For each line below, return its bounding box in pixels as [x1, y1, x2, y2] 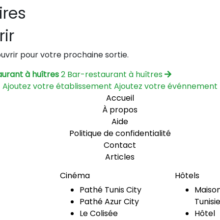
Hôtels [175, 170, 199, 181]
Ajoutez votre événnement [114, 81, 218, 92]
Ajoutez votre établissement [2, 81, 112, 92]
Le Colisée [80, 208, 118, 219]
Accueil [106, 92, 134, 104]
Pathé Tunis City [80, 184, 141, 195]
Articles [105, 151, 135, 163]
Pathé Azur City [80, 196, 139, 207]
